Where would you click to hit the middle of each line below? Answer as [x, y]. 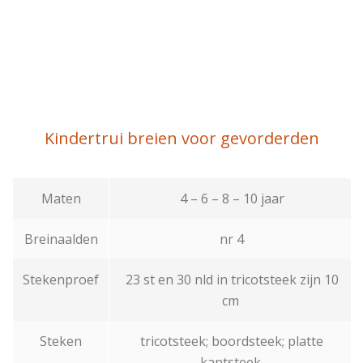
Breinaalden [61, 239]
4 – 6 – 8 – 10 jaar [230, 199]
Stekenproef [61, 280]
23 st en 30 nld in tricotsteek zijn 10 [230, 280]
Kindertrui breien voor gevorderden [181, 138]
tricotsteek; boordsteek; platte [230, 341]
